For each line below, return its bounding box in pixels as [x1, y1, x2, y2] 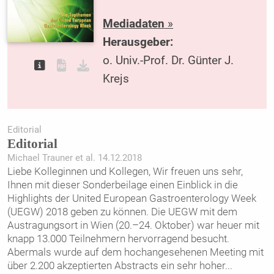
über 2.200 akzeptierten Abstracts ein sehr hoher [7, 259, 225, 272]
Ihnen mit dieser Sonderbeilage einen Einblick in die [7, 179, 238, 191]
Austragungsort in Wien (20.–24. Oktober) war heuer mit [7, 219, 259, 232]
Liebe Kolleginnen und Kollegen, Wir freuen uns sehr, [7, 165, 243, 178]
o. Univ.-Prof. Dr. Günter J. [103, 53, 234, 67]
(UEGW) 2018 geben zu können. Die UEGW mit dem [7, 206, 237, 218]
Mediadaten [103, 17, 165, 31]
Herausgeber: [103, 35, 174, 49]
